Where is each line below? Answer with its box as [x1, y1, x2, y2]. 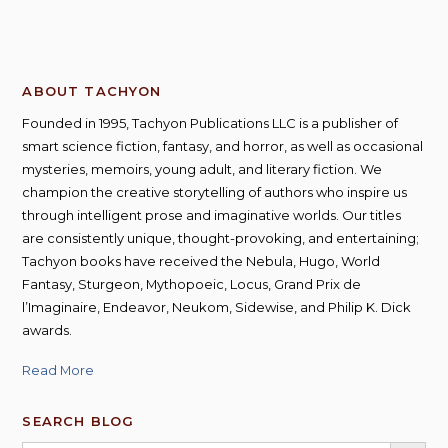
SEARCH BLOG [22, 413, 135, 430]
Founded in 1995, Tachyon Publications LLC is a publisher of [22, 115, 399, 132]
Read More [22, 362, 95, 379]
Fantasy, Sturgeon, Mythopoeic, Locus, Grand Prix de [22, 276, 362, 293]
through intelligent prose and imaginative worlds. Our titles [22, 207, 402, 224]
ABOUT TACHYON [22, 83, 162, 100]
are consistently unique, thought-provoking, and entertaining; [22, 230, 420, 247]
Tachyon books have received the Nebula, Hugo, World [22, 253, 381, 270]
